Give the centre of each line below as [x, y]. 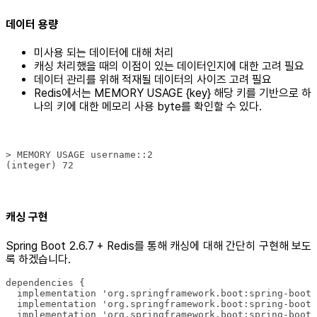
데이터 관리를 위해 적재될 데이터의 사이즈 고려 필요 [153, 80]
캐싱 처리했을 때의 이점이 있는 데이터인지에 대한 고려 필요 [169, 67]
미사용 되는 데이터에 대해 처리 [104, 53]
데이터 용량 [32, 24]
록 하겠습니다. [38, 259]
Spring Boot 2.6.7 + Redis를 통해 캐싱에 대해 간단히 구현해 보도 [158, 246]
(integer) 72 [40, 166]
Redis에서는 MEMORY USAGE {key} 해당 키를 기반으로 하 [173, 93]
